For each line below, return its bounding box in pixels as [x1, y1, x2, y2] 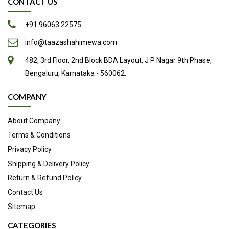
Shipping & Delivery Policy [8, 159, 89, 168]
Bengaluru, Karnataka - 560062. [25, 68, 126, 77]
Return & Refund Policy [8, 173, 82, 182]
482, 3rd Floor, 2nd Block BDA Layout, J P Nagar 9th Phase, [25, 56, 212, 64]
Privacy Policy [8, 145, 52, 153]
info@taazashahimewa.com [25, 38, 117, 47]
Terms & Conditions [8, 130, 71, 139]
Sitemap [8, 202, 35, 211]
